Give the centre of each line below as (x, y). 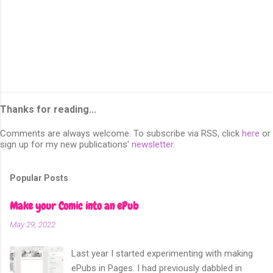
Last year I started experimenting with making (162, 253)
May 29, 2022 (33, 224)
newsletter (152, 144)
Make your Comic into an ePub (74, 205)
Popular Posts (39, 178)
